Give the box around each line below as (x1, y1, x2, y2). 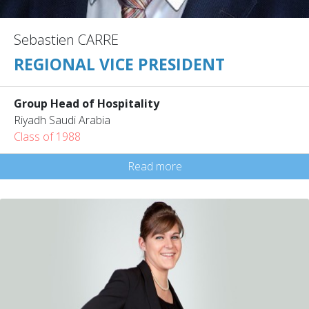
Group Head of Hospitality (14, 95, 159, 111)
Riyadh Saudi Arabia (14, 112, 110, 128)
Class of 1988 (14, 128, 81, 144)
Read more (127, 158, 182, 174)
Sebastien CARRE (14, 30, 119, 49)
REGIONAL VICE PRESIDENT (14, 52, 225, 75)
